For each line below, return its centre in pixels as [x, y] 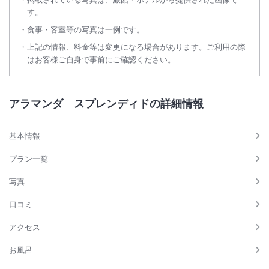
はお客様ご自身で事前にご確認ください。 [101, 59]
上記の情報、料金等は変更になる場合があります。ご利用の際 [136, 47]
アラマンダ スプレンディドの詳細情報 [106, 103]
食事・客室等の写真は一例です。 [86, 29]
